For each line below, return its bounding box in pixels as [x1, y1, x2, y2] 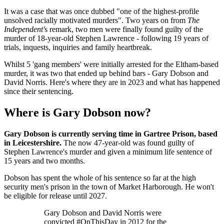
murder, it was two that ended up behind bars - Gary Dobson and [4, 68, 208, 77]
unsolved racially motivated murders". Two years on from [4, 15, 187, 24]
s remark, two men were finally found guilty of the [44, 24, 203, 33]
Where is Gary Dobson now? [4, 105, 151, 119]
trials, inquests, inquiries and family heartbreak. [4, 42, 152, 51]
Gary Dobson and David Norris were [44, 208, 161, 217]
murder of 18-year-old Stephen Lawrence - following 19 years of [4, 33, 208, 42]
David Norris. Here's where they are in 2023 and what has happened [4, 77, 220, 86]
